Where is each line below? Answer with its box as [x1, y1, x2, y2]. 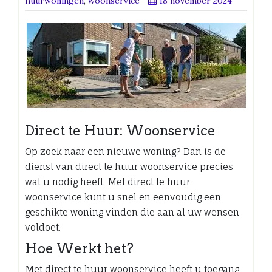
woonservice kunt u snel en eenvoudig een [25, 191, 221, 203]
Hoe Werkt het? [25, 240, 134, 256]
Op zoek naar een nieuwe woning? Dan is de [25, 145, 226, 157]
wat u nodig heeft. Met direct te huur [25, 175, 190, 188]
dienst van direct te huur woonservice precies [25, 160, 233, 172]
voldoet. [25, 221, 61, 233]
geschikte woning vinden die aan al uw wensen [25, 206, 239, 218]
